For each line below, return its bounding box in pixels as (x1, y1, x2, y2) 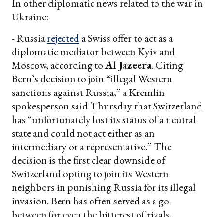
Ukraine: (12, 9, 50, 24)
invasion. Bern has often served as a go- (12, 193, 172, 208)
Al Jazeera (105, 58, 152, 72)
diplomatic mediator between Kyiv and (12, 44, 175, 59)
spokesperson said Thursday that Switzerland (12, 98, 202, 113)
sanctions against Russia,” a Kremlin (12, 85, 165, 99)
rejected (47, 31, 79, 45)
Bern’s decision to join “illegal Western (12, 71, 172, 86)
